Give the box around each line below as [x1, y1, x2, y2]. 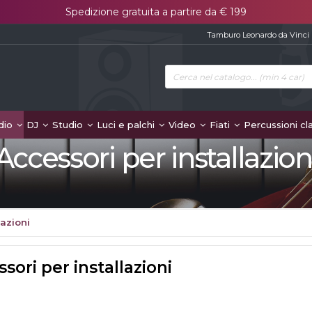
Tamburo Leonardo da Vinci [207, 30, 309, 40]
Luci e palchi [97, 119, 157, 130]
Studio [52, 119, 86, 130]
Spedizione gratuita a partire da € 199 [65, 6, 247, 18]
